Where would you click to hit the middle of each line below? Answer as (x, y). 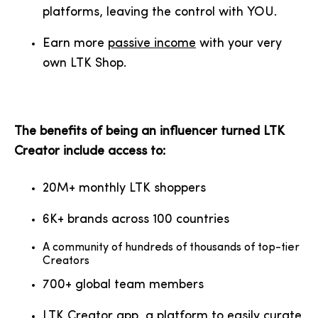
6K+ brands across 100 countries (136, 220)
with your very (239, 44)
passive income (152, 44)
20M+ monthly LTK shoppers (124, 188)
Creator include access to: (90, 152)
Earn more (75, 44)
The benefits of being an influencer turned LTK (149, 132)
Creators (66, 261)
